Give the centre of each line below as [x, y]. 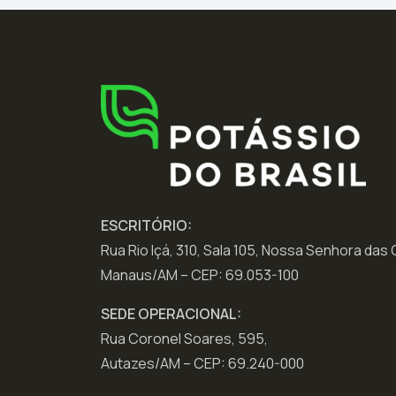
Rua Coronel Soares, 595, [184, 338]
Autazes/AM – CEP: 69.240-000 [202, 363]
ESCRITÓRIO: [146, 225]
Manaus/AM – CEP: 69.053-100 [200, 274]
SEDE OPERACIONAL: [171, 313]
